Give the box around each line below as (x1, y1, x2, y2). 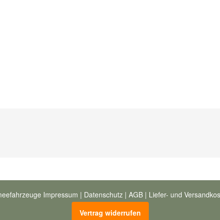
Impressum (43, 189, 78, 199)
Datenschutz (83, 189, 123, 199)
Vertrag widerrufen (79, 207, 141, 218)
